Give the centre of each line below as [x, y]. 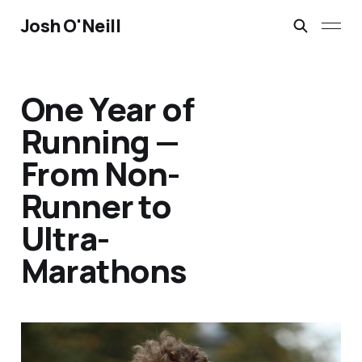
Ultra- [65, 238]
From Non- [100, 174]
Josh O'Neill [71, 26]
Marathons [103, 271]
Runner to [96, 206]
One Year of [107, 109]
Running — [99, 141]
